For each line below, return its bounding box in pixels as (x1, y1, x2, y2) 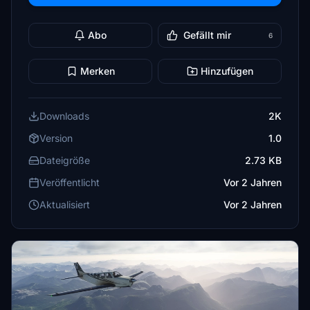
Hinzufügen (200, 65, 253, 77)
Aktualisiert (39, 199, 90, 210)
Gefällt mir (183, 29, 231, 41)
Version (39, 132, 73, 144)
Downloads (39, 110, 89, 122)
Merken (80, 65, 115, 77)
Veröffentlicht (39, 176, 100, 188)
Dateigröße (39, 154, 90, 166)
